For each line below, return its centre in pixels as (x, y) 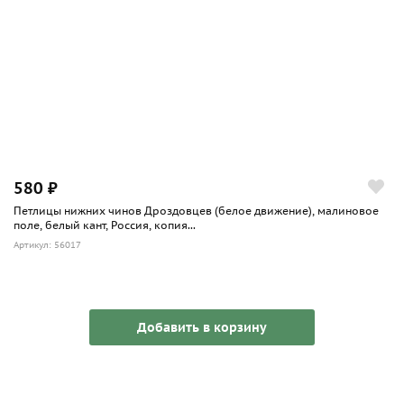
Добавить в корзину (202, 327)
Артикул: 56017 (47, 244)
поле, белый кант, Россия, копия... (105, 225)
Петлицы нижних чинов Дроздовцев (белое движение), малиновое (196, 210)
